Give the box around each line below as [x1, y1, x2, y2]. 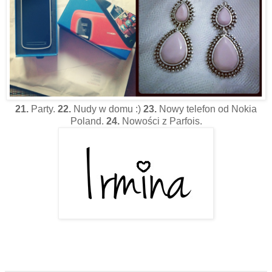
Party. [29, 104, 58, 115]
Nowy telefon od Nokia [159, 104, 257, 115]
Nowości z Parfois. [119, 116, 202, 127]
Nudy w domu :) [71, 104, 143, 115]
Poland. [70, 116, 106, 127]
